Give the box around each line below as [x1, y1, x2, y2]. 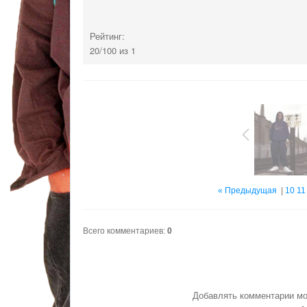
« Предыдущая [217, 186, 277, 196]
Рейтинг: [90, 29, 125, 43]
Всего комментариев [83, 226, 163, 236]
